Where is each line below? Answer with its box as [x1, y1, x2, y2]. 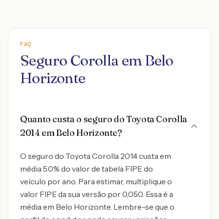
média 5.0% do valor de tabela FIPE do [20, 164, 153, 174]
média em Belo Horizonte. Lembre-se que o [20, 202, 175, 212]
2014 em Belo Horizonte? [20, 127, 122, 138]
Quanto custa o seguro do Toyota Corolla [20, 113, 187, 125]
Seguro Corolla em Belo [20, 51, 174, 69]
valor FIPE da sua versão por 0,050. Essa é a [20, 189, 173, 199]
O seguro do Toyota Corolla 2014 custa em [20, 151, 171, 161]
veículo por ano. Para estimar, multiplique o [20, 176, 172, 186]
